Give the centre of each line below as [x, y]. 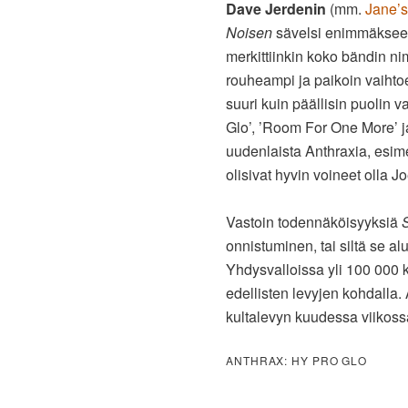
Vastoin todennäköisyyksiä [314, 222]
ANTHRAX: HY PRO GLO [297, 361]
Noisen [249, 33]
